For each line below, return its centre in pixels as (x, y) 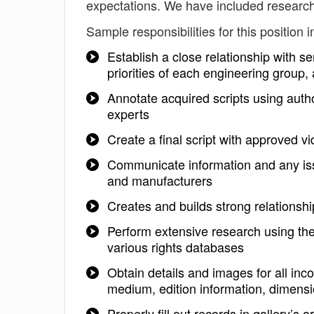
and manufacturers (160, 180)
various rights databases (176, 247)
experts (128, 114)
